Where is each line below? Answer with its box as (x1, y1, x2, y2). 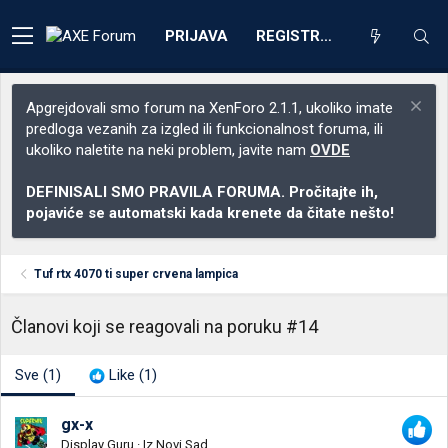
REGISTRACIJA (320, 26, 332, 45)
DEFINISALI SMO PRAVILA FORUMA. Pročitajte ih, (26, 183, 378, 201)
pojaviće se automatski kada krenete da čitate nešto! (26, 204, 394, 222)
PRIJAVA (165, 26, 228, 45)
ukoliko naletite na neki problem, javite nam (26, 141, 310, 159)
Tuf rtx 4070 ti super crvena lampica (34, 267, 239, 281)
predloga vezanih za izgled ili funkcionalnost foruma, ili (26, 120, 383, 138)
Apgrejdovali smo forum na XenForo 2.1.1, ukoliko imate (26, 99, 393, 117)
